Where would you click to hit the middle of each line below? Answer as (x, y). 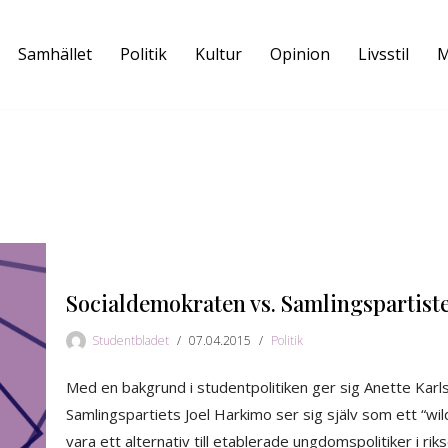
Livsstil (383, 54)
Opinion (300, 54)
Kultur (218, 54)
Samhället (55, 54)
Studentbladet (130, 341)
